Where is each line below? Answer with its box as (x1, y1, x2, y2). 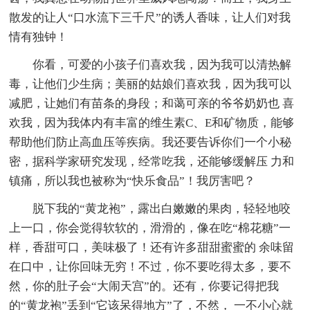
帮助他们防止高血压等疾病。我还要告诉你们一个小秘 (9, 135, 292, 149)
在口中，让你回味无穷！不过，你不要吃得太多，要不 (9, 259, 292, 273)
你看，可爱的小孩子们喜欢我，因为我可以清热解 (33, 57, 292, 71)
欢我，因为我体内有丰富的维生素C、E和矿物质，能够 (9, 116, 295, 129)
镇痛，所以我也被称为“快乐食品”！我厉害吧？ (9, 174, 256, 188)
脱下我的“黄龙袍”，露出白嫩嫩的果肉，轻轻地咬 (33, 201, 291, 215)
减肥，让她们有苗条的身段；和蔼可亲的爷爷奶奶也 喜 (9, 96, 295, 110)
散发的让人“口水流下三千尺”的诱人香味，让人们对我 (9, 10, 291, 24)
